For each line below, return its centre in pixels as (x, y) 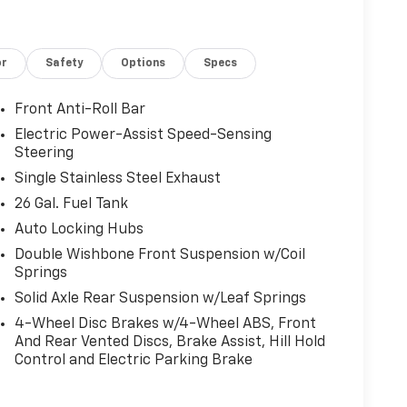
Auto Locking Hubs (79, 229)
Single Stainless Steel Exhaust (117, 179)
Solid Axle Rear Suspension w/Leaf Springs (160, 298)
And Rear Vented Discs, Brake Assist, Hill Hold (169, 342)
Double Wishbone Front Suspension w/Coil (159, 255)
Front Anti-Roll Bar (79, 109)
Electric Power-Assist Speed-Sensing (143, 135)
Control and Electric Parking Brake (133, 360)
